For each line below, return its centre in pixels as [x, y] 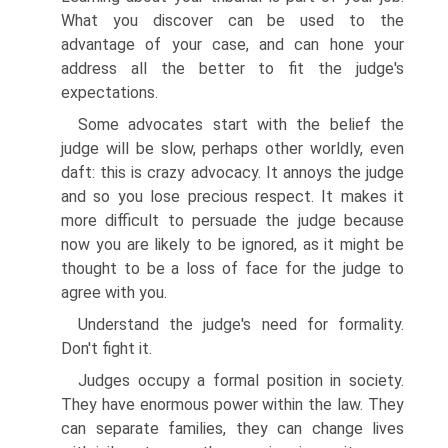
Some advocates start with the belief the [241, 124]
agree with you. [114, 292]
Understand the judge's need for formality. [241, 324]
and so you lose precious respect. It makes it [232, 196]
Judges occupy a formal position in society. [241, 380]
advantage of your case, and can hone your [232, 44]
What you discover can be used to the [232, 20]
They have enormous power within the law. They [232, 404]
